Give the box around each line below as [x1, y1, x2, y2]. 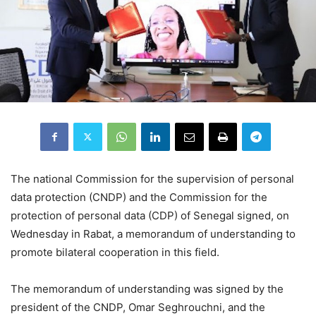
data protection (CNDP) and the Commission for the [11, 190, 267, 204]
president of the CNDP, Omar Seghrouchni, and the [11, 300, 265, 314]
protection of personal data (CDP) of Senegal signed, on [11, 208, 289, 222]
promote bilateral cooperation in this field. [11, 245, 219, 259]
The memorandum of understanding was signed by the [11, 281, 284, 296]
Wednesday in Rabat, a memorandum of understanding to [11, 226, 296, 241]
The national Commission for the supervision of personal [11, 171, 294, 186]
